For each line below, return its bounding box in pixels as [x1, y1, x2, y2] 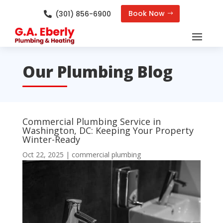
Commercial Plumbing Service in [22, 115, 161, 127]
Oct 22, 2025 [22, 149, 64, 159]
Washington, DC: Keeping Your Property [22, 124, 194, 136]
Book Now [128, 8, 165, 18]
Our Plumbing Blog [22, 61, 173, 83]
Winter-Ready [22, 133, 80, 145]
